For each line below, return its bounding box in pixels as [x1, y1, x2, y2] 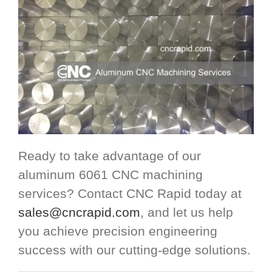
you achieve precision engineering [18, 223, 217, 238]
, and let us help [140, 205, 233, 219]
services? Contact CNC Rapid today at [18, 186, 242, 200]
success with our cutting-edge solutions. [18, 242, 251, 257]
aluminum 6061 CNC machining [18, 167, 203, 182]
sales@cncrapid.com [18, 205, 140, 219]
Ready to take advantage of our [18, 148, 201, 163]
